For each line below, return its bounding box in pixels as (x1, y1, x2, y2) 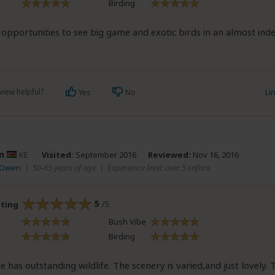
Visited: (42, 149, 74, 160)
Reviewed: (148, 149, 191, 160)
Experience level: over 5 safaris (107, 162, 211, 173)
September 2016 (74, 149, 136, 160)
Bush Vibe (109, 215, 146, 227)
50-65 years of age (33, 162, 96, 173)
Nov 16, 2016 (191, 149, 239, 160)
